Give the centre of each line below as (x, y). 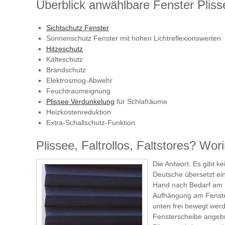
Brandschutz (66, 70)
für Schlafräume (141, 101)
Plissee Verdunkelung (80, 101)
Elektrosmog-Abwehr (79, 80)
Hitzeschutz (65, 48)
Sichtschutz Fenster (78, 27)
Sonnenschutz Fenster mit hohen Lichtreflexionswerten (134, 38)
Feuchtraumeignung (78, 91)
